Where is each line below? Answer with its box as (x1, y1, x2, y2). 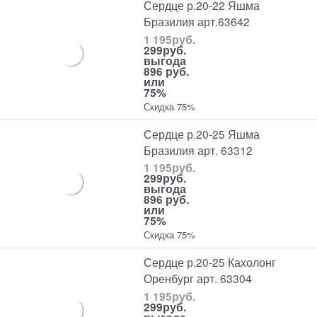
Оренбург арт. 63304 (144, 270, 253, 287)
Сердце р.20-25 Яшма (144, 125, 260, 142)
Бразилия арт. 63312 (144, 142, 253, 158)
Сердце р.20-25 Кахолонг (144, 254, 277, 270)
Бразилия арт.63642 (144, 13, 250, 30)
